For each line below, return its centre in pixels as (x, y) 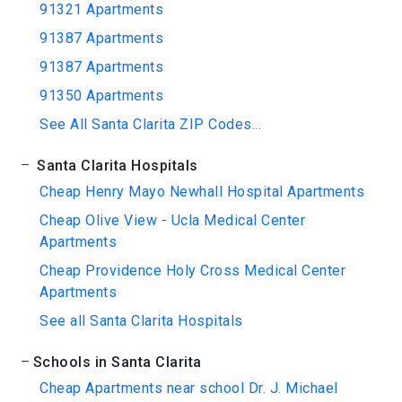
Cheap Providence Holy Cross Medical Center (192, 271)
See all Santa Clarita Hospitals (141, 321)
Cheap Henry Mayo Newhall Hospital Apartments (202, 192)
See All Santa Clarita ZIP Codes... (150, 124)
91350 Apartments (101, 96)
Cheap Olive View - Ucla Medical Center (172, 220)
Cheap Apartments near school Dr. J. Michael (189, 388)
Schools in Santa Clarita (117, 362)
